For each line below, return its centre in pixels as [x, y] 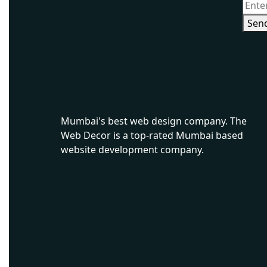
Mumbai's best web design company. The [154, 121]
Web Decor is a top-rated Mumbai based [152, 135]
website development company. [132, 149]
